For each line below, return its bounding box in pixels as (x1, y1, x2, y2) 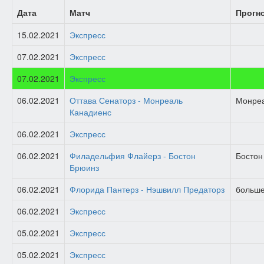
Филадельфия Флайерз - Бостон (70, 150, 196, 161)
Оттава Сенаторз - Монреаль (70, 94, 183, 106)
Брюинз (70, 161, 99, 173)
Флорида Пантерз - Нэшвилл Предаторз (70, 183, 225, 195)
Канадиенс (70, 106, 111, 118)
